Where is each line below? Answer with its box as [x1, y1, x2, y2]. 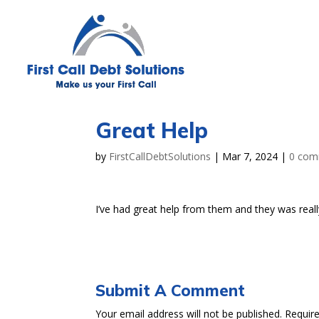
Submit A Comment [95, 281, 246, 300]
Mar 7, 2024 [222, 150, 278, 163]
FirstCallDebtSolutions [109, 150, 211, 163]
